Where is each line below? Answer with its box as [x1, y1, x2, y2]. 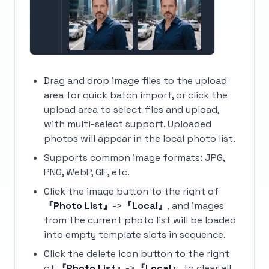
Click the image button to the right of [44, 185, 219, 198]
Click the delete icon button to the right [44, 247, 229, 260]
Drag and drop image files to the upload [44, 74, 227, 87]
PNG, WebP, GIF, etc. [44, 166, 130, 178]
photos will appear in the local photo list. [44, 132, 235, 145]
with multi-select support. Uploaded [44, 118, 211, 130]
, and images [168, 199, 224, 212]
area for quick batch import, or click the [44, 89, 228, 101]
